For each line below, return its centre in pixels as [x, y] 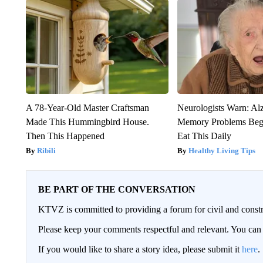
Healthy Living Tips [222, 150]
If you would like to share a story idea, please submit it [140, 249]
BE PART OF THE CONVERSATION [117, 189]
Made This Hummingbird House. [87, 122]
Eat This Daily [205, 136]
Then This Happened [65, 136]
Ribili [46, 150]
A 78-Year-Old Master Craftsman [87, 107]
